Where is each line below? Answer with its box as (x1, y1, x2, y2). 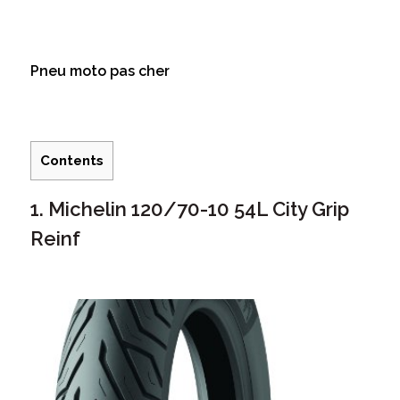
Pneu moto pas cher (29, 62, 173, 80)
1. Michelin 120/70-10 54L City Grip (29, 196, 349, 221)
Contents (39, 153, 104, 170)
